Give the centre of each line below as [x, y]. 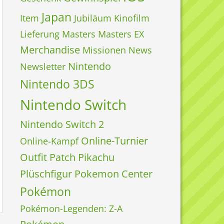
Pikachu [96, 157]
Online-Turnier [114, 141]
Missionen [104, 50]
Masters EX [121, 34]
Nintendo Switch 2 [62, 124]
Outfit [33, 157]
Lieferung [40, 34]
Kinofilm [132, 18]
